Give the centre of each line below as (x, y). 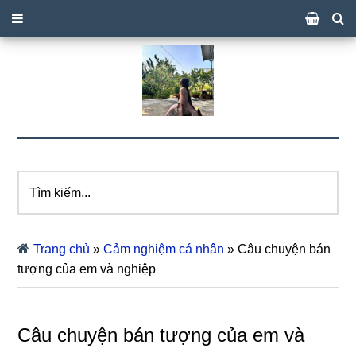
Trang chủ (62, 249)
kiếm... (36, 201)
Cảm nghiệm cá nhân (164, 249)
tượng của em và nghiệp (87, 269)
